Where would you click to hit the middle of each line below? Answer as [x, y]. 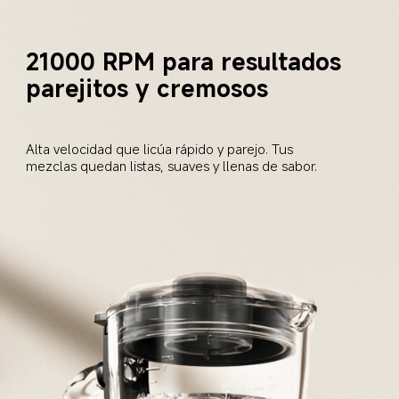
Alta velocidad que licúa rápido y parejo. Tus [162, 149]
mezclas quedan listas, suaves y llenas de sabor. [172, 166]
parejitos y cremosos [147, 88]
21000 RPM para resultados [187, 61]
